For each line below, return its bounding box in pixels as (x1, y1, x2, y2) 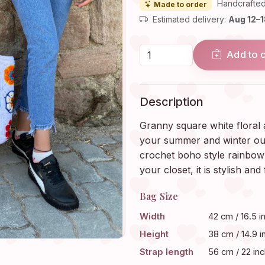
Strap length (140, 246, 193, 257)
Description (140, 94, 203, 109)
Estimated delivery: (150, 14, 228, 24)
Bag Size (140, 190, 179, 203)
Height (140, 228, 169, 240)
